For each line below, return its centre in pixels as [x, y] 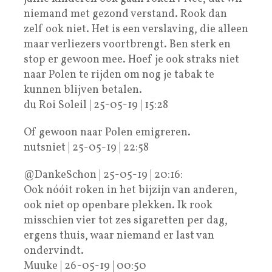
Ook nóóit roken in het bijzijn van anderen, [131, 190]
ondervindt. [54, 251]
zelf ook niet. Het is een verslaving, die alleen [136, 29]
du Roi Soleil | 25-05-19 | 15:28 [96, 105]
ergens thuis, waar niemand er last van [119, 236]
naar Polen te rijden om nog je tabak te [119, 75]
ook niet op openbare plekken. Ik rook [118, 205]
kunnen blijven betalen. [83, 90]
